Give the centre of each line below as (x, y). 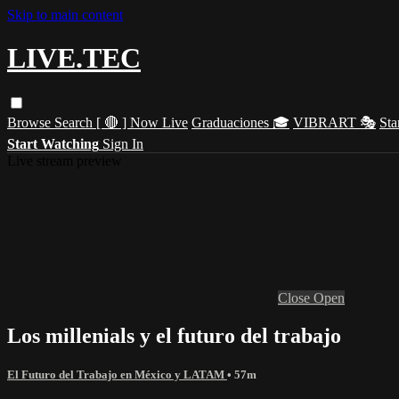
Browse (31, 122)
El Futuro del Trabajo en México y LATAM (117, 374)
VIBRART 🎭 (334, 122)
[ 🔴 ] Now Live (142, 122)
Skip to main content (65, 15)
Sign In (123, 143)
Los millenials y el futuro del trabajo (174, 335)
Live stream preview (65, 160)
